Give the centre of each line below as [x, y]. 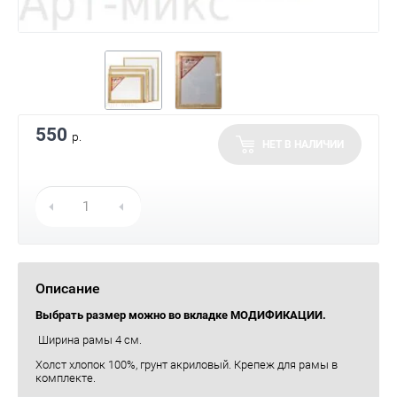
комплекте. [67, 378]
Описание [68, 288]
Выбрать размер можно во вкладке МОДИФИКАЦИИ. [182, 315]
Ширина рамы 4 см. [89, 340]
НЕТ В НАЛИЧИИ [303, 144]
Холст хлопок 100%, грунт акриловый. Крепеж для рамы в [187, 365]
